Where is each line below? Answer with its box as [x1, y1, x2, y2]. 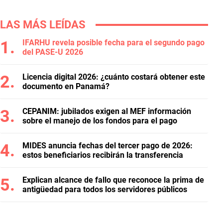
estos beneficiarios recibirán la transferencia [22, 150, 183, 160]
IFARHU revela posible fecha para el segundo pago [22, 38, 205, 47]
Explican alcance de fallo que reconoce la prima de [22, 175, 204, 185]
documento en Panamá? [22, 82, 110, 91]
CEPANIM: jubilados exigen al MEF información [22, 107, 191, 116]
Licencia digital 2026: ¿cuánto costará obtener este [22, 72, 205, 82]
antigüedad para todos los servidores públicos [22, 185, 187, 194]
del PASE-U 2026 [22, 47, 83, 57]
